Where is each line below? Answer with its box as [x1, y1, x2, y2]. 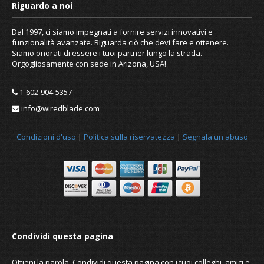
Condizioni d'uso [16, 131, 76, 142]
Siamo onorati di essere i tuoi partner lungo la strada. [12, 47, 202, 58]
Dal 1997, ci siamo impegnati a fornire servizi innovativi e [12, 26, 213, 37]
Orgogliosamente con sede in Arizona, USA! [12, 58, 166, 69]
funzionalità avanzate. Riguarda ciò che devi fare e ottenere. [12, 37, 229, 48]
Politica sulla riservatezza [83, 131, 175, 142]
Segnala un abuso [182, 131, 248, 142]
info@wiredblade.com [19, 103, 100, 114]
